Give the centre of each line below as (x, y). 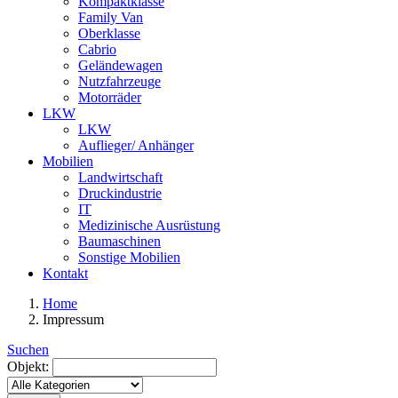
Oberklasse (109, 33)
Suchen (28, 350)
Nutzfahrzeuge (119, 81)
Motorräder (110, 97)
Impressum (73, 319)
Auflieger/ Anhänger (136, 145)
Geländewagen (120, 65)
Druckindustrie (120, 193)
